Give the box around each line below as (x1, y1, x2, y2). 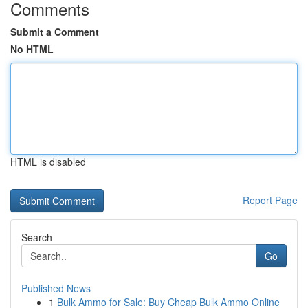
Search (21, 230, 52, 244)
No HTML (10, 42, 54, 56)
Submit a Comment (10, 25, 99, 38)
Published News (21, 281, 91, 295)
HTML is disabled (10, 155, 86, 168)
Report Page (243, 193, 298, 207)
